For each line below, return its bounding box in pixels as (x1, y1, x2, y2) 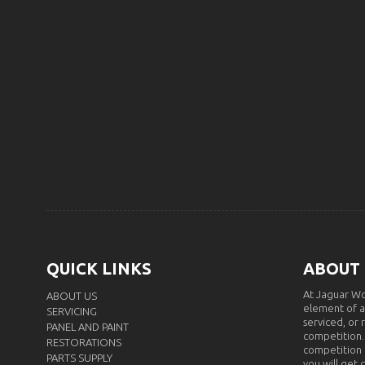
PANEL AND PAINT (46, 321, 129, 332)
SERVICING (46, 306, 97, 317)
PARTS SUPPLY (46, 352, 112, 363)
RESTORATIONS (46, 336, 121, 348)
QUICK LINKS (46, 259, 152, 278)
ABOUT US (46, 290, 97, 301)
